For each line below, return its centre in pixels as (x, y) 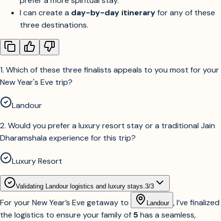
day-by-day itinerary (113, 13)
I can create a (45, 13)
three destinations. (54, 25)
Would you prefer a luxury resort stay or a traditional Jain (111, 126)
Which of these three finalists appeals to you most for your (112, 70)
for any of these (185, 13)
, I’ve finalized (196, 203)
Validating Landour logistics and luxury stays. (80, 186)
